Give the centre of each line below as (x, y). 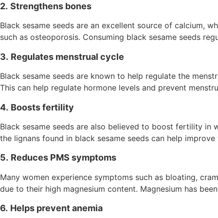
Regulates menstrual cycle (67, 56)
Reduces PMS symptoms (64, 158)
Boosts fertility (42, 107)
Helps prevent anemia (56, 208)
